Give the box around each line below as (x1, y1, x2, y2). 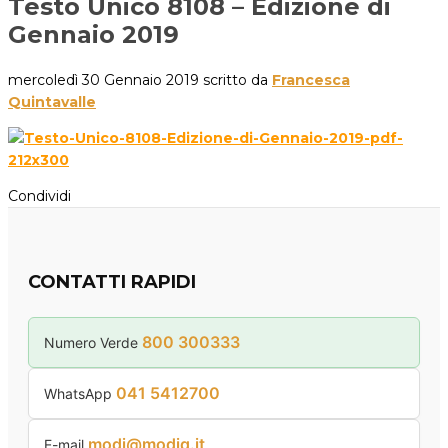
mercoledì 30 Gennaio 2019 (8, 71, 199, 89)
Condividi (8, 187, 71, 205)
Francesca (272, 71, 350, 89)
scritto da (203, 71, 272, 89)
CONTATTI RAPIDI (28, 270, 196, 293)
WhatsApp (44, 384, 116, 402)
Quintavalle (8, 93, 96, 111)
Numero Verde (44, 333, 142, 351)
